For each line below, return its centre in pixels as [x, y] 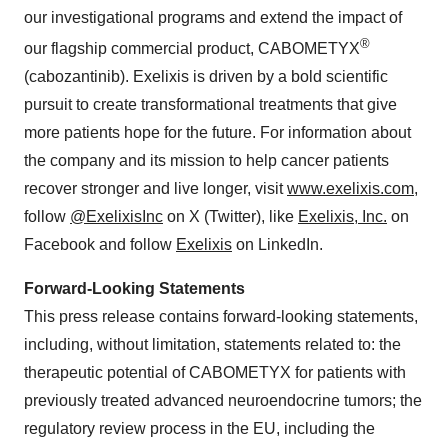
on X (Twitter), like [230, 217]
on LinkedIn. [277, 245]
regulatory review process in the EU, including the [199, 429]
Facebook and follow [100, 245]
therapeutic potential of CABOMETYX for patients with [215, 373]
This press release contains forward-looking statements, [221, 317]
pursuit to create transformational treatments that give [210, 105]
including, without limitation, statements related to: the [212, 345]
